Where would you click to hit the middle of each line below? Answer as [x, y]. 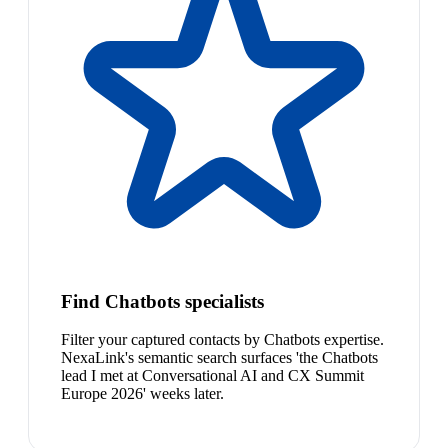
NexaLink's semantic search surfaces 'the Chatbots [219, 358]
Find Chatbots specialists [162, 301]
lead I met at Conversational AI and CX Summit [212, 376]
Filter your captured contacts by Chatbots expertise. [222, 340]
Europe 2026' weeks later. [142, 394]
